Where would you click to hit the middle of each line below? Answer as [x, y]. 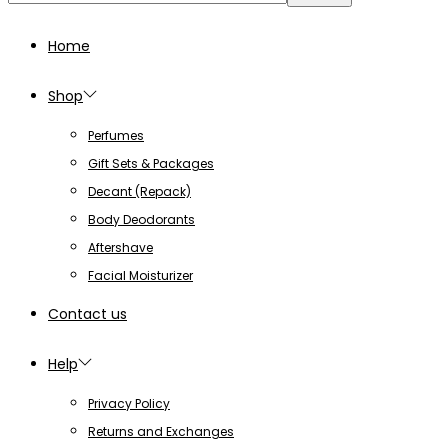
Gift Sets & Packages [151, 164]
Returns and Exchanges [161, 432]
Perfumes [116, 136]
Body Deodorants [141, 220]
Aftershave [120, 248]
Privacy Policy [129, 404]
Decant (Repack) [139, 192]
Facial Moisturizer [140, 276]
